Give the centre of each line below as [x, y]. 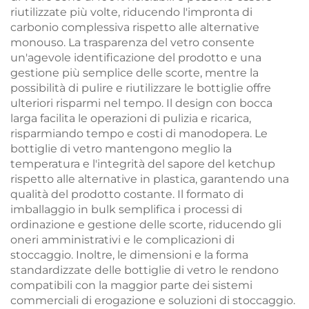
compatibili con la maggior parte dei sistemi [131, 285]
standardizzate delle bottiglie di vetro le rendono [144, 270]
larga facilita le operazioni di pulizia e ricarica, [131, 118]
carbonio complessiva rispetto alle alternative [135, 27]
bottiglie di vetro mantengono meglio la [121, 149]
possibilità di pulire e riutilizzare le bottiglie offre [141, 88]
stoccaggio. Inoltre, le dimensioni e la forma [129, 255]
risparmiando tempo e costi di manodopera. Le [139, 133]
